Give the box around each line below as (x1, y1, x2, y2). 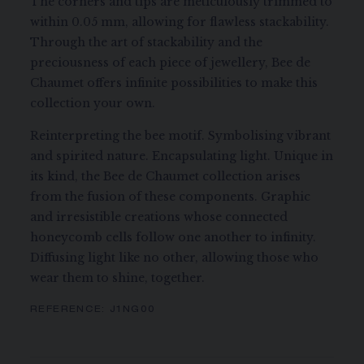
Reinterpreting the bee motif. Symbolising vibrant (30, 128, 331, 143)
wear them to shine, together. (30, 270, 206, 285)
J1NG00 (110, 305, 155, 314)
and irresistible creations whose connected (30, 209, 288, 224)
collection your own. (30, 95, 156, 110)
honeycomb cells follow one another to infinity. (30, 229, 317, 245)
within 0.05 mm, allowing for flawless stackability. (30, 14, 330, 29)
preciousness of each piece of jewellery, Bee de (30, 54, 311, 70)
